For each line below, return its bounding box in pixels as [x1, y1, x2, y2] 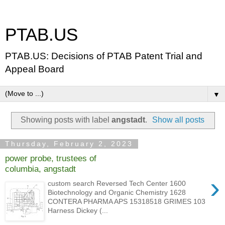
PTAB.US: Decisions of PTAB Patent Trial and [5, 51, 202, 61]
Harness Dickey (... [48, 206, 108, 214]
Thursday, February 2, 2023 [5, 140, 133, 148]
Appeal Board [5, 64, 64, 74]
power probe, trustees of [5, 153, 96, 164]
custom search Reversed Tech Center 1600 [48, 179, 186, 187]
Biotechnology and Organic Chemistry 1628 [48, 188, 186, 196]
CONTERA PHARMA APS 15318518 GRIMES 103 [48, 197, 206, 205]
